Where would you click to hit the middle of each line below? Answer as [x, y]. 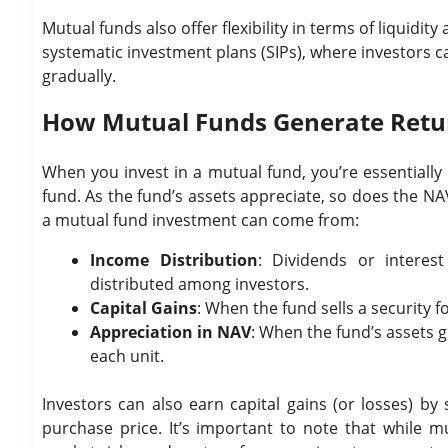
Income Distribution [174, 260]
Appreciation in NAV [170, 332]
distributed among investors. [199, 284]
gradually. [79, 76]
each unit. [127, 356]
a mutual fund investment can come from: [200, 220]
